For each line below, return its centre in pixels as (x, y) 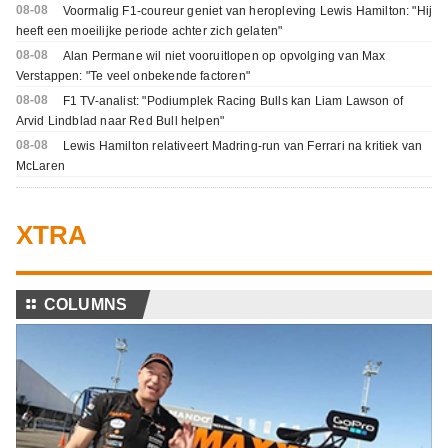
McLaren (40, 166)
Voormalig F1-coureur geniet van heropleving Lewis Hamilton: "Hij (247, 11)
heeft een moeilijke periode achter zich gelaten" (149, 31)
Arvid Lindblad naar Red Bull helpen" (120, 121)
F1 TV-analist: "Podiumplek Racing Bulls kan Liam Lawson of (233, 101)
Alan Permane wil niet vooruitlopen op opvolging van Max (224, 56)
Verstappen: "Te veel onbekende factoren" (132, 76)
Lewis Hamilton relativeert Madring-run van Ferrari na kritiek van (242, 146)
